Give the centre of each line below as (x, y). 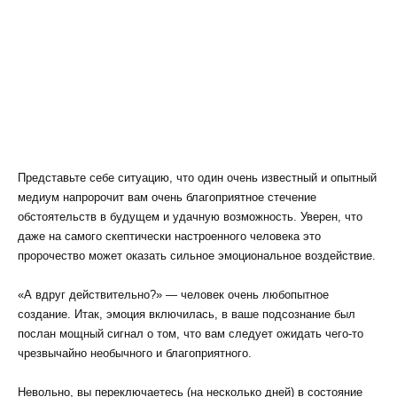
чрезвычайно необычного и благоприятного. (135, 354)
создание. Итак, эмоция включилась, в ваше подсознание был (187, 315)
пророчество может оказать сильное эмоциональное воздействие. (197, 256)
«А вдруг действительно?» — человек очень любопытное (173, 295)
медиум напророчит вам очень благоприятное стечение (167, 198)
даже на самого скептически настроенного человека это (169, 237)
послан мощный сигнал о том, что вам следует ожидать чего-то (191, 334)
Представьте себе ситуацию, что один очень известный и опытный (197, 178)
